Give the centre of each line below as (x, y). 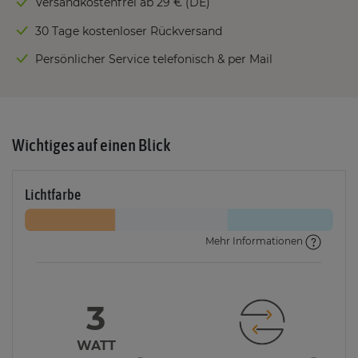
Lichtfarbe (53, 195)
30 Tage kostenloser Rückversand (129, 31)
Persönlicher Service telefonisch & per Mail (154, 60)
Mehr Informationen (255, 241)
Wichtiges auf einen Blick (91, 145)
